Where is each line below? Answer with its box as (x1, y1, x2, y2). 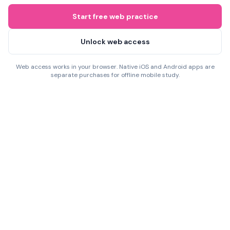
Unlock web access (80, 37, 150, 46)
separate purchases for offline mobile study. (50, 71, 180, 79)
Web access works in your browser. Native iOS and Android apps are (15, 63, 215, 71)
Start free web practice (72, 12, 158, 21)
